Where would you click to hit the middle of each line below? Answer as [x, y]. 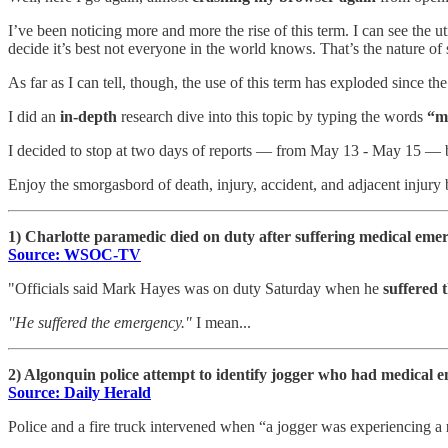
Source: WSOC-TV [74, 254]
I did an [34, 116]
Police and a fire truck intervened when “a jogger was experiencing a [227, 426]
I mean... [221, 322]
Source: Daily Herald [79, 392]
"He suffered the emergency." [100, 322]
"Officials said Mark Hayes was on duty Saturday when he [195, 288]
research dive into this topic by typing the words [272, 116]
